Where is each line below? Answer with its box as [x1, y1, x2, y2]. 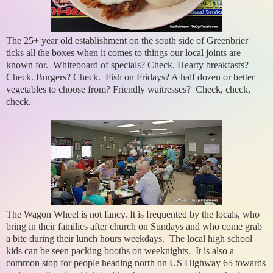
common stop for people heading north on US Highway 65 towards [6, 258, 266, 269]
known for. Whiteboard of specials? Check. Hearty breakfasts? [6, 60, 249, 71]
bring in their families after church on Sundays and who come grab [6, 221, 262, 232]
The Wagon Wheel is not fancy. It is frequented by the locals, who [6, 209, 260, 220]
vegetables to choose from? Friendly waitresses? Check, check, [6, 84, 250, 95]
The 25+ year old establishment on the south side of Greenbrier [6, 35, 248, 46]
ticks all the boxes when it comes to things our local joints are [6, 48, 241, 58]
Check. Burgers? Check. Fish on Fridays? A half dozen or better [6, 72, 255, 83]
